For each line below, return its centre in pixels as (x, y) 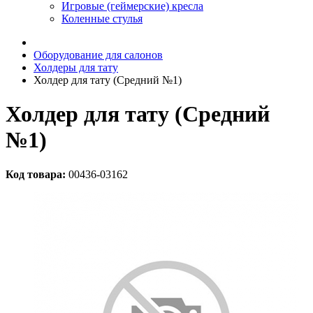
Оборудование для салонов (98, 55)
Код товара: (36, 174)
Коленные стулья (102, 19)
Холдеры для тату (76, 67)
